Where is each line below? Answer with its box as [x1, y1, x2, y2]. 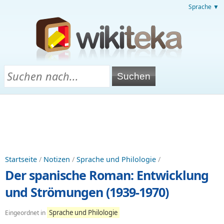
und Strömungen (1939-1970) [5, 183, 168, 200]
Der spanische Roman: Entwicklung [5, 166, 208, 183]
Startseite [5, 154, 37, 164]
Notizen [43, 154, 70, 164]
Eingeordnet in [5, 208, 47, 217]
